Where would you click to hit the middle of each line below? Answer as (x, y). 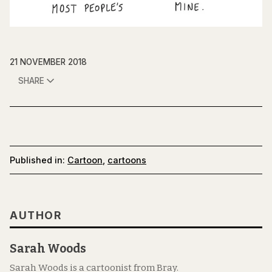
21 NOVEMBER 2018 (48, 62)
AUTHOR (36, 216)
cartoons (127, 160)
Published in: (37, 160)
